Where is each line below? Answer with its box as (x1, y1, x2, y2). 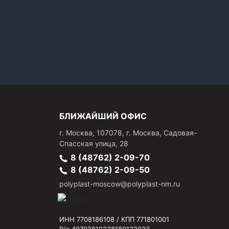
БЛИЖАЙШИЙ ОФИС (59, 111, 147, 121)
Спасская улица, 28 (59, 139, 128, 148)
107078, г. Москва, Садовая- (97, 128, 197, 137)
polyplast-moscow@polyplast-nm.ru (59, 179, 180, 188)
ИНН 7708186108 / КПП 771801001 (59, 215, 169, 223)
